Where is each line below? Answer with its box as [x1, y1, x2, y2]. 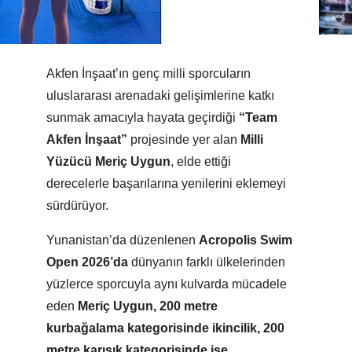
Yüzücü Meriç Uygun [46, 155, 170, 169]
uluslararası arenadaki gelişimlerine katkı [46, 89, 274, 103]
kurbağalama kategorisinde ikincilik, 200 [46, 321, 284, 335]
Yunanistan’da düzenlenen [46, 233, 199, 247]
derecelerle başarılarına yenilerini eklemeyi [46, 177, 286, 191]
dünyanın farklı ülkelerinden [128, 255, 285, 269]
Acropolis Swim [199, 233, 292, 247]
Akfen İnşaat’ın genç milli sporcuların [46, 67, 251, 81]
